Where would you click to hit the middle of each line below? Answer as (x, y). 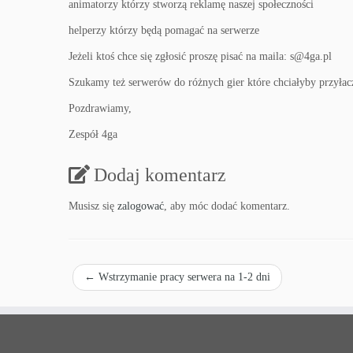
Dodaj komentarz (160, 175)
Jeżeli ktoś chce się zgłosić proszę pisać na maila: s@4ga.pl (200, 56)
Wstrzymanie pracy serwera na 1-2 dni (183, 277)
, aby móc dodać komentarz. (227, 206)
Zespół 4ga (93, 134)
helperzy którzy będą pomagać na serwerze (164, 30)
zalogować (141, 206)
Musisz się (93, 206)
